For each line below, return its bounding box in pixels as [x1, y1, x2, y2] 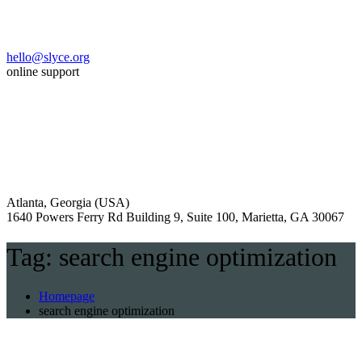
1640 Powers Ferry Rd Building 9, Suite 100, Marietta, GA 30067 [6, 210, 344, 225]
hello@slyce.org [6, 50, 90, 65]
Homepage [39, 288, 95, 303]
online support [6, 65, 79, 79]
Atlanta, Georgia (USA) [6, 196, 129, 210]
